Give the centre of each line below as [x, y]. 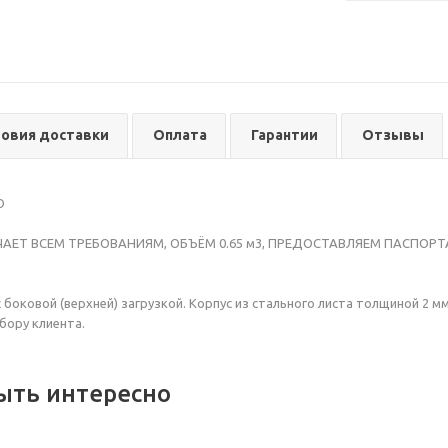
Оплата [180, 135]
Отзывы [393, 135]
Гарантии [284, 135]
